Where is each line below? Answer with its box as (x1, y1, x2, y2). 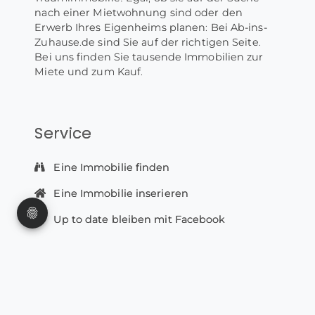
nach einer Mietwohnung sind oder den (34, 6, 243, 20)
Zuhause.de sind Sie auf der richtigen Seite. (34, 36, 261, 49)
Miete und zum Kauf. (34, 65, 143, 79)
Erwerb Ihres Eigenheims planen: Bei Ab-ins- (34, 21, 267, 34)
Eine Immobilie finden (51, 161, 170, 174)
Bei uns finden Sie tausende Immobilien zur (34, 51, 264, 64)
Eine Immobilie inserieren (51, 187, 188, 200)
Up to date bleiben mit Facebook (51, 213, 226, 226)
